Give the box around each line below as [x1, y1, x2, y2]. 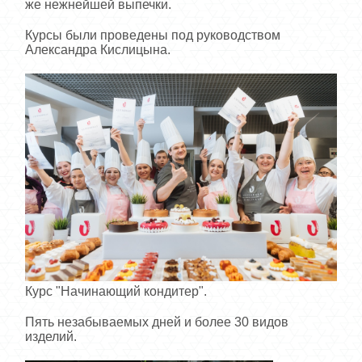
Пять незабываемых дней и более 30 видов [25, 314, 288, 329]
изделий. [25, 329, 77, 343]
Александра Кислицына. [25, 42, 174, 57]
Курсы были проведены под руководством [25, 27, 280, 42]
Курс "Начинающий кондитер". [25, 284, 210, 298]
